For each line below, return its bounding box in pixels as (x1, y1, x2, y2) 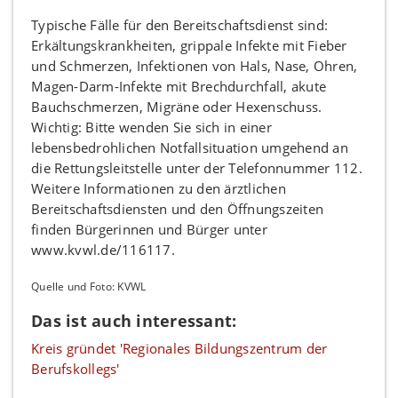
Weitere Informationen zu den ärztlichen (31, 179, 286, 197)
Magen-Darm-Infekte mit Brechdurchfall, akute (31, 77, 326, 95)
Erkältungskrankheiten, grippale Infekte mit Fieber (31, 36, 347, 54)
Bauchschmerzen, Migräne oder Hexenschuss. (31, 98, 322, 115)
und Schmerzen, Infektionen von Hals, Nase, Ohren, (31, 57, 358, 75)
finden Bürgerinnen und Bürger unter (31, 220, 267, 238)
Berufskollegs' (31, 360, 120, 378)
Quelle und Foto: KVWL (31, 279, 147, 294)
